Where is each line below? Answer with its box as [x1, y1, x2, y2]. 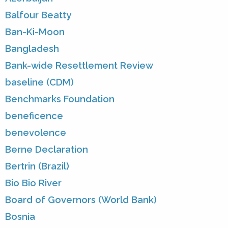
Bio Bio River [5, 178, 62, 189]
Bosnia [5, 211, 35, 222]
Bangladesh [5, 43, 59, 54]
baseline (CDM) [5, 77, 74, 88]
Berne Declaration [5, 144, 88, 155]
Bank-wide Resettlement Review [5, 60, 153, 71]
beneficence [5, 110, 63, 122]
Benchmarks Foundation [5, 94, 115, 105]
